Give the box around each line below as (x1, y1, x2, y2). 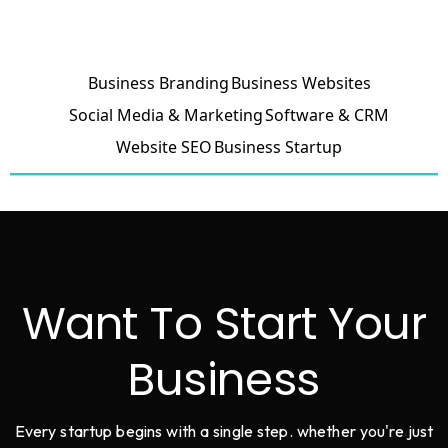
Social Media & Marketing (69, 104, 263, 127)
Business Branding (87, 72, 229, 95)
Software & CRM (265, 104, 389, 127)
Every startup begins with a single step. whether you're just (14, 421, 434, 442)
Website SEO (116, 136, 212, 159)
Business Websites (230, 72, 371, 95)
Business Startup (214, 136, 342, 159)
